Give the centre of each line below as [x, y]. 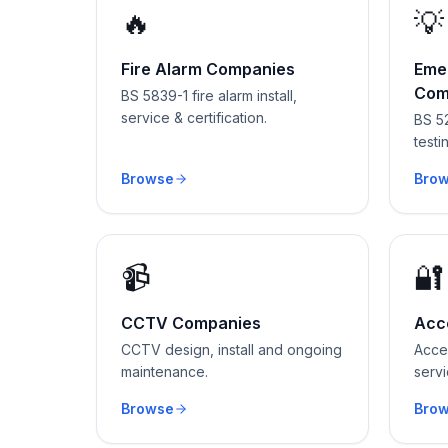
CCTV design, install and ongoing [231, 349]
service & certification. [194, 117]
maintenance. [164, 371]
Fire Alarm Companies [208, 69]
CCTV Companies [191, 323]
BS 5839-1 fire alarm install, [209, 95]
